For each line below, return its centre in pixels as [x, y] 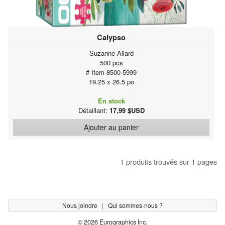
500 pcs [111, 62]
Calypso [111, 37]
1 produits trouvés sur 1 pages [168, 161]
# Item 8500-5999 [111, 72]
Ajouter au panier [111, 127]
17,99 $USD [127, 110]
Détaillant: [94, 110]
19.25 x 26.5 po [111, 81]
